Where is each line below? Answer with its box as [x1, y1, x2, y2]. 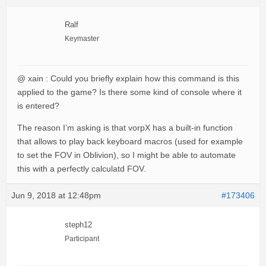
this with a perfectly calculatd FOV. [17, 164, 146, 174]
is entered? [17, 101, 59, 111]
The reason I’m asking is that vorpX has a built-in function [17, 123, 233, 133]
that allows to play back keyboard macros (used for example [17, 137, 243, 147]
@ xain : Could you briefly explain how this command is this [17, 74, 239, 84]
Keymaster [65, 34, 99, 43]
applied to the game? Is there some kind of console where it [17, 87, 242, 97]
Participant [65, 235, 99, 243]
